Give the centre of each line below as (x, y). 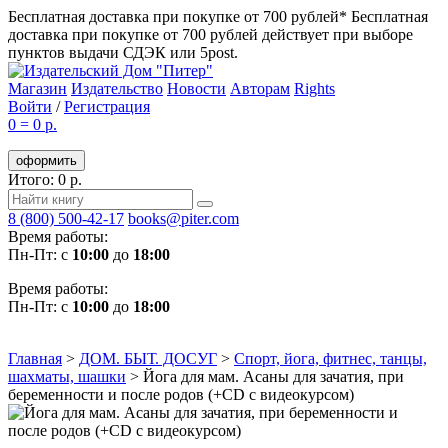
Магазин (37, 88)
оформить (46, 160)
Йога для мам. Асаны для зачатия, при (273, 376)
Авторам (260, 88)
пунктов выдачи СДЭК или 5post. (123, 52)
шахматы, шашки (67, 376)
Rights (314, 88)
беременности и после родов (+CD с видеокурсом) (181, 394)
